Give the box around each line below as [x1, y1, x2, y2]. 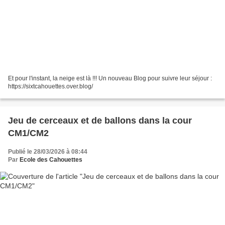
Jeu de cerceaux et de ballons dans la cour [8, 115, 192, 126]
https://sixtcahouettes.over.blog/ [8, 82, 93, 90]
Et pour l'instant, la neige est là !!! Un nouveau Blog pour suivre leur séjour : [8, 74, 212, 82]
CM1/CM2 [8, 128, 49, 138]
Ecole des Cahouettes [20, 156, 82, 163]
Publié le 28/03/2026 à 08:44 [8, 148, 87, 155]
